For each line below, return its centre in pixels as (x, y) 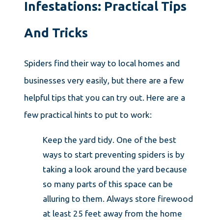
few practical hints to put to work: (88, 115)
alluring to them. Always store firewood (118, 199)
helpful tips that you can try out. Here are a (104, 98)
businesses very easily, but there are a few (104, 81)
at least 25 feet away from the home (112, 214)
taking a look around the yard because (115, 169)
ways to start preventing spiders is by (113, 155)
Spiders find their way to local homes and (102, 63)
